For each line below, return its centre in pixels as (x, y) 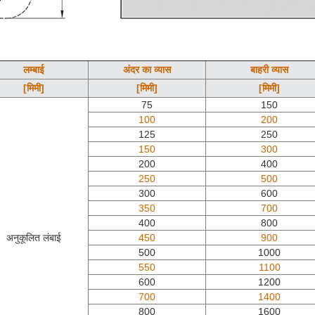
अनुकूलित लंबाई (33, 237)
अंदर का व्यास (147, 69)
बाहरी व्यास (269, 69)
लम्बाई (33, 69)
